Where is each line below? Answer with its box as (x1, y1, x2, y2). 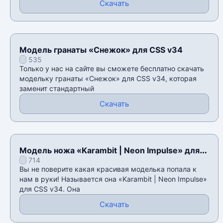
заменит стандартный (19, 84, 94, 93)
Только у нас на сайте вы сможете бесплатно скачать (19, 64, 204, 73)
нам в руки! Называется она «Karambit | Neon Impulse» (19, 175, 207, 184)
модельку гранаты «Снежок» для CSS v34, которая (19, 74, 197, 83)
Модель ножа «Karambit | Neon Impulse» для (19, 145, 200, 156)
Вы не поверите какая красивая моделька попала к (19, 165, 197, 174)
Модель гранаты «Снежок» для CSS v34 (19, 45, 183, 55)
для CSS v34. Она (19, 185, 80, 194)
